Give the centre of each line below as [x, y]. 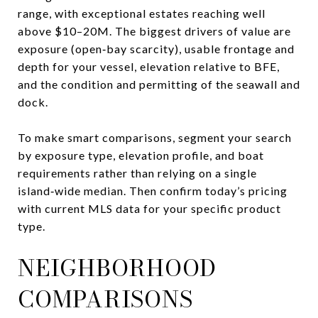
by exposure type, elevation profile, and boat [141, 155]
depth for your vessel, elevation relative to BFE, [149, 66]
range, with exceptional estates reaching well [142, 13]
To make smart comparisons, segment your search [155, 137]
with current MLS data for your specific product [149, 208]
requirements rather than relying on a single [137, 172]
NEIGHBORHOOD [117, 268]
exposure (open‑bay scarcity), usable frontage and [156, 48]
